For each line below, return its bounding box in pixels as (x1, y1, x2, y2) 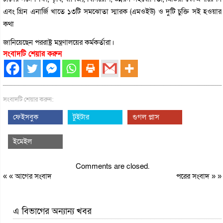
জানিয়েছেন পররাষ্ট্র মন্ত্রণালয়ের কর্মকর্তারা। (3, 37, 114, 47)
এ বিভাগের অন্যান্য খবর (13, 206, 92, 217)
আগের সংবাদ (15, 171, 52, 181)
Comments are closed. (75, 161, 149, 171)
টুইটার (73, 112, 89, 122)
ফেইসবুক (13, 112, 38, 122)
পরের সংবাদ (176, 171, 212, 181)
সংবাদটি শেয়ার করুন (3, 49, 62, 59)
